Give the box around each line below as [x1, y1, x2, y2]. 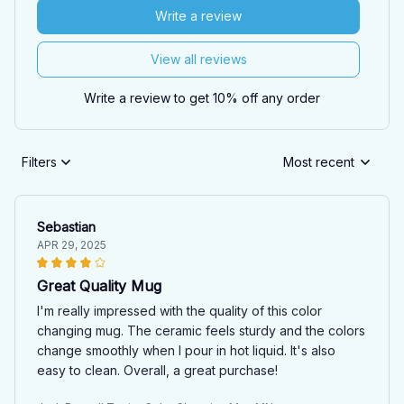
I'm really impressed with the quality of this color [37, 302, 322, 318]
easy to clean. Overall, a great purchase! [37, 362, 278, 378]
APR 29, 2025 [37, 237, 106, 252]
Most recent [283, 154, 354, 170]
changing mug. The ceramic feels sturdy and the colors [37, 322, 365, 338]
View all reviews [150, 51, 247, 68]
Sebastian [37, 218, 96, 234]
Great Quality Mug [37, 276, 161, 295]
